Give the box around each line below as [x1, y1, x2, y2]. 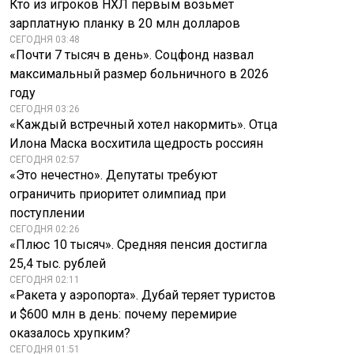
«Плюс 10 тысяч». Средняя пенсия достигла [9, 237, 267, 252]
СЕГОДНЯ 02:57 [9, 154, 80, 165]
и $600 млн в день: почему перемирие [9, 307, 237, 322]
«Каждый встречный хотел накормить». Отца [9, 117, 277, 132]
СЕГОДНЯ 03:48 [9, 34, 80, 45]
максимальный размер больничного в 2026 [9, 66, 269, 81]
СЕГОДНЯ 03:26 [9, 104, 80, 115]
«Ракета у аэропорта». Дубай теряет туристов [9, 288, 276, 303]
